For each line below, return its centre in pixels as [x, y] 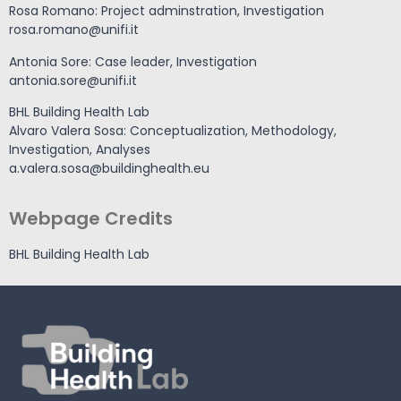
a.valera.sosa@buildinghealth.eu [109, 169]
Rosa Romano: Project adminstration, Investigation [166, 11]
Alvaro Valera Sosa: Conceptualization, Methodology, [173, 131]
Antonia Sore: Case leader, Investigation [133, 61]
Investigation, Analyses [80, 150]
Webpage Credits [91, 218]
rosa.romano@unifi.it [74, 30]
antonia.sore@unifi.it [73, 80]
